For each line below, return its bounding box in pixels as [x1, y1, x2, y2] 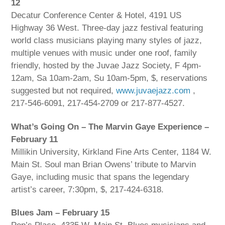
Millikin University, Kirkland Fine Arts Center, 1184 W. [11, 147, 212, 157]
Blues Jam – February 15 [11, 208, 110, 218]
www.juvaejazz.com [116, 85, 191, 95]
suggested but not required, [11, 85, 117, 95]
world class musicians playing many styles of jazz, [11, 35, 202, 45]
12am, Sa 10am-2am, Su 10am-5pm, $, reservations [11, 73, 208, 83]
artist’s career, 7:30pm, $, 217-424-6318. [11, 184, 164, 194]
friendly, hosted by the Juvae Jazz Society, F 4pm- [11, 60, 202, 70]
